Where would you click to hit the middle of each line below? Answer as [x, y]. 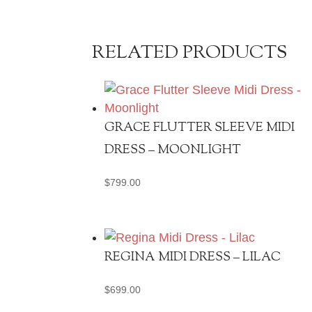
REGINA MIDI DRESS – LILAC [193, 258]
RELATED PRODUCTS [190, 53]
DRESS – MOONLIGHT [173, 150]
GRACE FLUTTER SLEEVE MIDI [200, 128]
